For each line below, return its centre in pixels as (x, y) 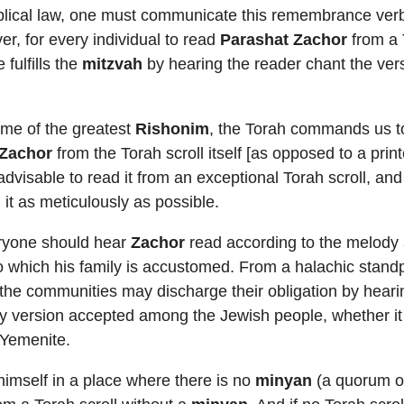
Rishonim (173, 129)
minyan (284, 381)
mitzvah (113, 64)
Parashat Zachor (284, 40)
